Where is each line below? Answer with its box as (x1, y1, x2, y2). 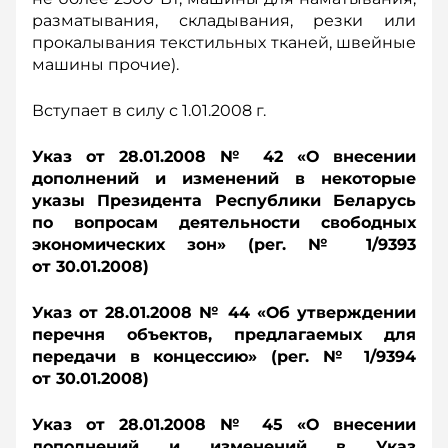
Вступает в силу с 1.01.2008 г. (32, 101, 266, 120)
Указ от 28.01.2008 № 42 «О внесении (32, 147, 416, 166)
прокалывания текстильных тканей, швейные (32, 33, 416, 52)
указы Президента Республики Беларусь (32, 191, 416, 210)
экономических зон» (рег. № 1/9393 (32, 235, 416, 254)
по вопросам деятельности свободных (32, 213, 416, 232)
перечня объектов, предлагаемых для (32, 325, 416, 344)
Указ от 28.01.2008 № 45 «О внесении (32, 415, 416, 434)
